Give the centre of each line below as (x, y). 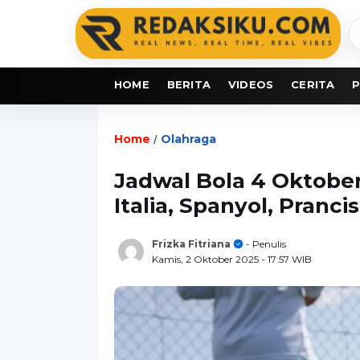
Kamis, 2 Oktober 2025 (207, 259)
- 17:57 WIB (286, 259)
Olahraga (188, 139)
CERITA (313, 84)
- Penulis (265, 243)
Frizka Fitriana (191, 243)
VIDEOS (251, 84)
